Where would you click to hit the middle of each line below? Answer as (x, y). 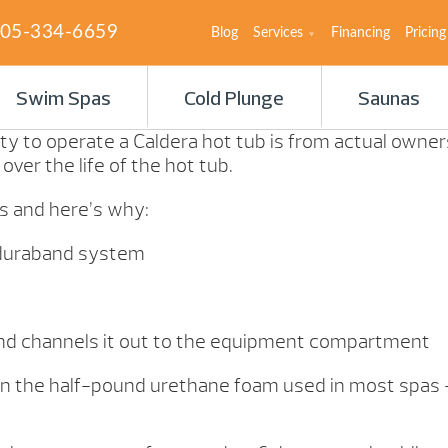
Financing (360, 32)
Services (278, 32)
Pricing (425, 32)
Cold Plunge (234, 100)
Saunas (389, 100)
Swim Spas (63, 100)
